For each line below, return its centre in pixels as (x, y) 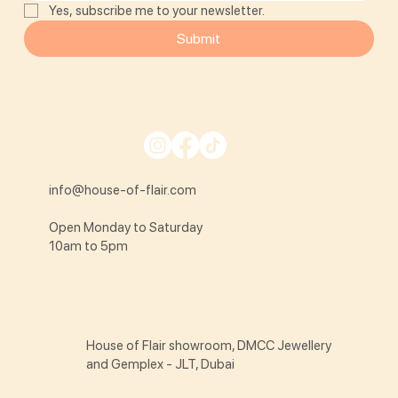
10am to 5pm (89, 246)
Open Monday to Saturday (127, 227)
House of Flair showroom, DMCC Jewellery (209, 345)
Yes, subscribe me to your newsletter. (157, 11)
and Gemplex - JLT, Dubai (161, 364)
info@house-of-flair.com (123, 190)
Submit (199, 39)
